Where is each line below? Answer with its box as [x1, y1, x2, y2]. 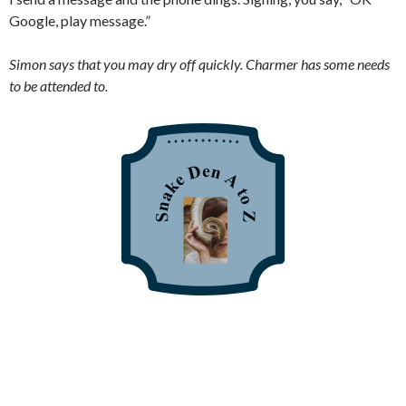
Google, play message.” [9, 12, 150, 30]
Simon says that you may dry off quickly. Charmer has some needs [9, 55, 390, 73]
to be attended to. [9, 77, 108, 95]
